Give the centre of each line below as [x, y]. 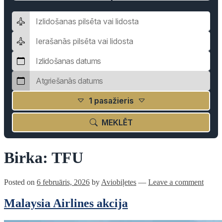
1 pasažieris [111, 101]
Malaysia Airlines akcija [66, 203]
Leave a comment [176, 182]
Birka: [28, 158]
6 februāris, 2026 [63, 182]
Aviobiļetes [119, 182]
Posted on [20, 182]
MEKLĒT [115, 122]
